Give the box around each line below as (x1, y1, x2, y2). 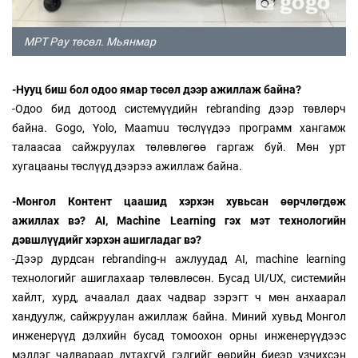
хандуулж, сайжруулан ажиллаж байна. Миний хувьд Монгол (12, 310, 346, 324)
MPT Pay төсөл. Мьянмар (24, 35, 156, 49)
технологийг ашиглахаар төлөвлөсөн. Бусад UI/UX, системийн (12, 272, 346, 285)
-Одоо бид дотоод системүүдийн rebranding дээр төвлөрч (12, 102, 346, 116)
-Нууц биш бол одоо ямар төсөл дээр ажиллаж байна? (12, 83, 301, 97)
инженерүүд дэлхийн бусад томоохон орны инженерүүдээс (12, 329, 346, 343)
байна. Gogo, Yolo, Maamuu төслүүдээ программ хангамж (12, 121, 346, 135)
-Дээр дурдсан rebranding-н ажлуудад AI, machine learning (12, 253, 346, 266)
